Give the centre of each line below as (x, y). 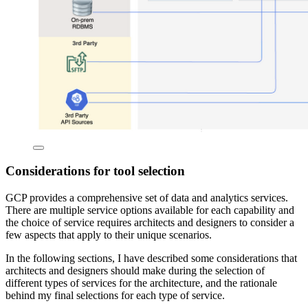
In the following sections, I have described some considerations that (151, 258)
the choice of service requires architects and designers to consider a (150, 222)
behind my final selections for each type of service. (115, 295)
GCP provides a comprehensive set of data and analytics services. (147, 197)
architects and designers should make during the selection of (135, 270)
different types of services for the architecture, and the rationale (141, 283)
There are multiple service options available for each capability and (150, 210)
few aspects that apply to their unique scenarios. (109, 234)
